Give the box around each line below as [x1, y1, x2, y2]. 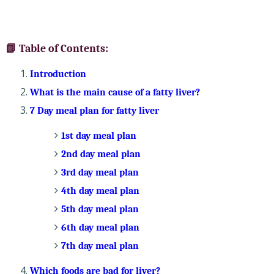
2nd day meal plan [61, 148, 141, 160]
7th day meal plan [61, 240, 139, 251]
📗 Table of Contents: [5, 42, 108, 55]
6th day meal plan [61, 221, 139, 233]
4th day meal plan [61, 185, 139, 196]
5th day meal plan [61, 203, 139, 215]
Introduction [29, 68, 86, 80]
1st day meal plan [61, 130, 136, 141]
